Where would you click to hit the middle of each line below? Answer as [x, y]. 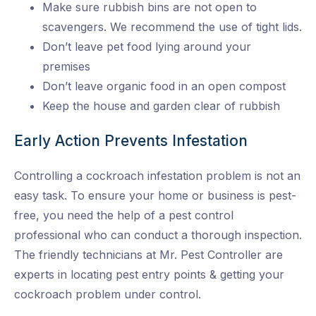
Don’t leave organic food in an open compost [164, 86]
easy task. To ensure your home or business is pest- [155, 196]
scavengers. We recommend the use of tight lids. [172, 27]
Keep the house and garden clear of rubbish [161, 106]
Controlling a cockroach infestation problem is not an [157, 176]
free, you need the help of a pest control [124, 215]
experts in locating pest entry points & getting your [149, 275]
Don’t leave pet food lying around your [147, 47]
